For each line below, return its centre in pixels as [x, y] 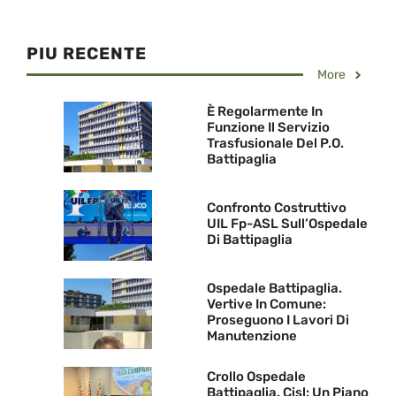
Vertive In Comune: [267, 304]
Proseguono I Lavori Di [278, 320]
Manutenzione [252, 335]
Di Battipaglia [250, 239]
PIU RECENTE [87, 54]
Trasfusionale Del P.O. [275, 143]
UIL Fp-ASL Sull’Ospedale [287, 223]
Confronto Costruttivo [277, 207]
